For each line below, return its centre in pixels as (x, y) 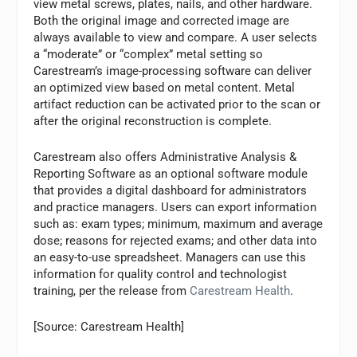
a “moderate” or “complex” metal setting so (149, 54)
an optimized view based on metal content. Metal (165, 87)
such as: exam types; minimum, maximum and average (178, 224)
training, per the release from (112, 290)
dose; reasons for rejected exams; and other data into (176, 240)
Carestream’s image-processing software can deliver (173, 71)
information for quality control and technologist (161, 274)
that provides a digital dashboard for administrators (171, 190)
